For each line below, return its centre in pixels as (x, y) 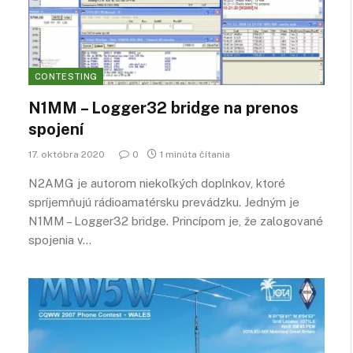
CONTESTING (66, 76)
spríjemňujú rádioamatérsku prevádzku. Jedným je (164, 202)
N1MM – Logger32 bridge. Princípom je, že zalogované (176, 221)
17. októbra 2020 (67, 154)
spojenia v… (60, 240)
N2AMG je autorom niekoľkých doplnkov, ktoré (157, 183)
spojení (56, 129)
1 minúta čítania (195, 154)
